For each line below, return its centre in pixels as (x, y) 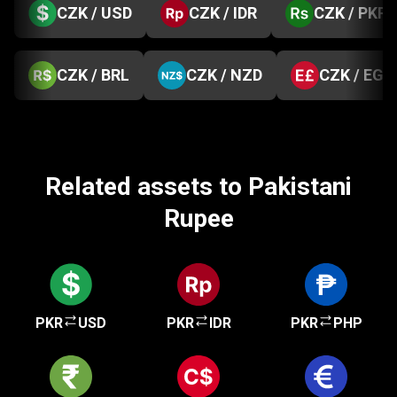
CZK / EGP (356, 75)
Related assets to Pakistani (198, 187)
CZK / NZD (224, 75)
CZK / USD (94, 13)
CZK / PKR (350, 13)
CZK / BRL (93, 75)
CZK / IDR (223, 13)
